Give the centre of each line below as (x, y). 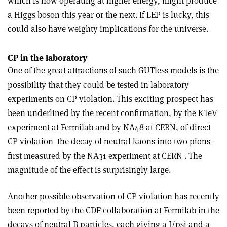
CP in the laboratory (47, 58)
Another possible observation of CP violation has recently (113, 196)
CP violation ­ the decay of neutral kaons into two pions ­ (111, 141)
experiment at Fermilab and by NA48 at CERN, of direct (109, 127)
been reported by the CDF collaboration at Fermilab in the (113, 210)
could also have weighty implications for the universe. (108, 29)
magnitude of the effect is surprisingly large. (89, 170)
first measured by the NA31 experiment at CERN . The (105, 156)
